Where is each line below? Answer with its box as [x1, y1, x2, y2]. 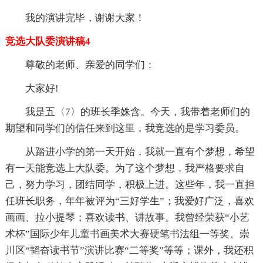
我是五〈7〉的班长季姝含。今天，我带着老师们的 [25, 106, 250, 118]
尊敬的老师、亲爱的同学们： [25, 59, 155, 71]
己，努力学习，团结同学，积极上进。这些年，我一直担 [5, 179, 255, 191]
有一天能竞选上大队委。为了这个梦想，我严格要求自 [5, 163, 245, 174]
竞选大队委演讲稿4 [5, 36, 90, 48]
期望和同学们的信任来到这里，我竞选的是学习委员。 [5, 123, 245, 134]
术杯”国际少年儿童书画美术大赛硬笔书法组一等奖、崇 [5, 228, 249, 240]
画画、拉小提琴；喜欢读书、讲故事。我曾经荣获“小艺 [5, 212, 249, 224]
